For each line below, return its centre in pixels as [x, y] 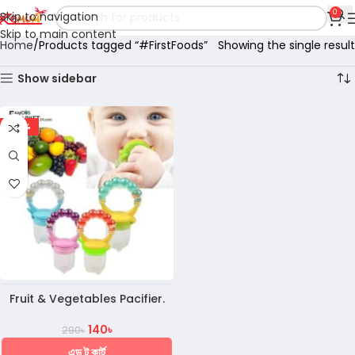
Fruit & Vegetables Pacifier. [87, 299]
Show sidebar [57, 78]
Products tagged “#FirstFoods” [123, 45]
